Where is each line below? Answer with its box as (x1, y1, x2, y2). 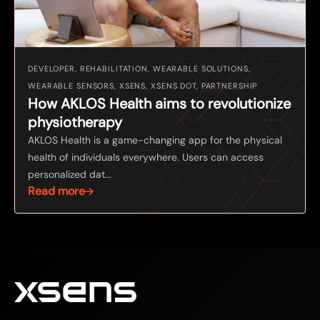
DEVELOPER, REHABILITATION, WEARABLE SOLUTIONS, (28, 63, 251, 74)
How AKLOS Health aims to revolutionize (28, 94, 291, 113)
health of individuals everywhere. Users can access (28, 150, 264, 164)
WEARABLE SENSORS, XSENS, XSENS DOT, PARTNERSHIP (28, 80, 258, 91)
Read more (28, 183, 85, 199)
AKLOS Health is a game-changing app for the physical (28, 133, 282, 146)
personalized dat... (28, 167, 111, 181)
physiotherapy (28, 112, 122, 131)
